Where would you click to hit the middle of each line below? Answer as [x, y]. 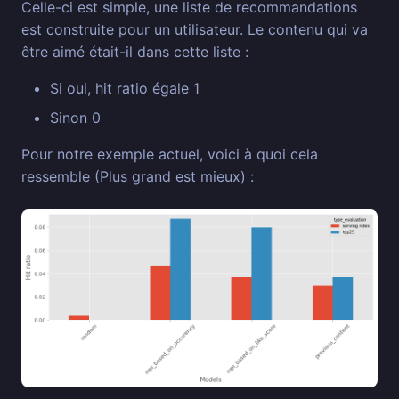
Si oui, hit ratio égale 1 [125, 89]
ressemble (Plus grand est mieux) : [138, 177]
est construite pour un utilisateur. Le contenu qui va [195, 30]
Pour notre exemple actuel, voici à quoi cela [170, 155]
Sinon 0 [75, 118]
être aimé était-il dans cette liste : [135, 52]
